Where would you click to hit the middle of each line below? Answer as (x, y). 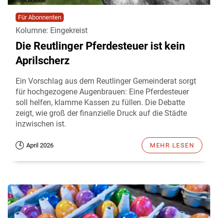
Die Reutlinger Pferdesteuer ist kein (100, 46)
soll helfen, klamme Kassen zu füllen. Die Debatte (100, 102)
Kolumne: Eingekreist (52, 30)
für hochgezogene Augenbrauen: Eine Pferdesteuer (102, 91)
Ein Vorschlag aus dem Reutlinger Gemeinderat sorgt (106, 81)
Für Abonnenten (40, 17)
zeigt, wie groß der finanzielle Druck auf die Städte (101, 113)
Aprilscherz (43, 60)
